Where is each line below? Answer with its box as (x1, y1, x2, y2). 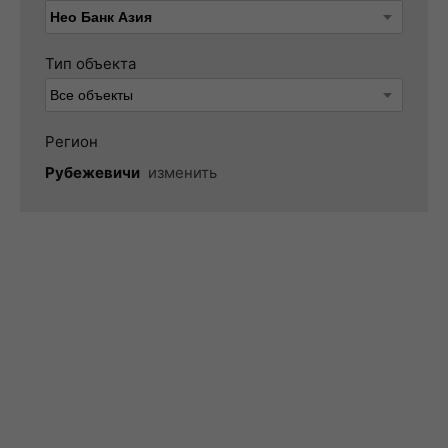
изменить (148, 163, 217, 182)
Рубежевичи (45, 163, 140, 182)
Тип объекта (45, 54, 136, 73)
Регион (45, 132, 98, 151)
